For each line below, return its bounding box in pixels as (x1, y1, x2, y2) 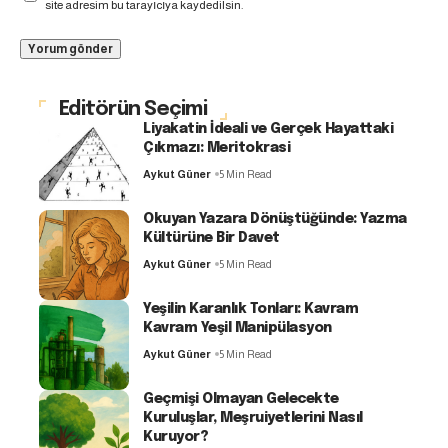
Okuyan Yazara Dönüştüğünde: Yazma (143, 212, 407, 227)
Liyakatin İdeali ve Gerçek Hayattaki (143, 122, 394, 137)
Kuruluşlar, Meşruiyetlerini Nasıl (143, 411, 363, 426)
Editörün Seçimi (59, 99, 208, 121)
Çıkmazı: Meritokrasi (143, 141, 291, 156)
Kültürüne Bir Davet (143, 231, 280, 246)
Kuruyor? (143, 430, 209, 445)
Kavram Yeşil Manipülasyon (143, 321, 332, 336)
